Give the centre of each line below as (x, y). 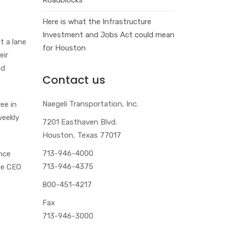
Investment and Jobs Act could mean (108, 35)
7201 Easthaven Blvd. (79, 122)
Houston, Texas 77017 (81, 135)
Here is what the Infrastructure (97, 21)
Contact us (74, 80)
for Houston (64, 48)
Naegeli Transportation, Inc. (90, 104)
